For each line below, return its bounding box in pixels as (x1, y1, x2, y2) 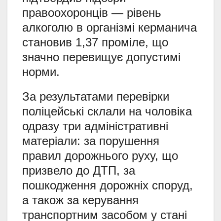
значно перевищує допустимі (22, 50, 181, 64)
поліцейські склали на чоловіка (22, 104, 192, 118)
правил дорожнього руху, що (22, 148, 178, 162)
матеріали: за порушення (22, 134, 159, 147)
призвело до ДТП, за (22, 163, 135, 177)
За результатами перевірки (22, 89, 169, 103)
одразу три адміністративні (22, 119, 168, 133)
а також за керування (22, 193, 139, 207)
